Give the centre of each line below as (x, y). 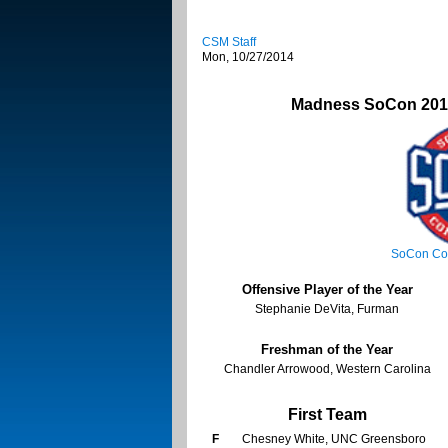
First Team (327, 415)
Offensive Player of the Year (327, 290)
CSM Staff (229, 42)
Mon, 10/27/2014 (248, 57)
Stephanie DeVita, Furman (327, 309)
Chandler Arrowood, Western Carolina (327, 369)
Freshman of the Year (327, 350)
